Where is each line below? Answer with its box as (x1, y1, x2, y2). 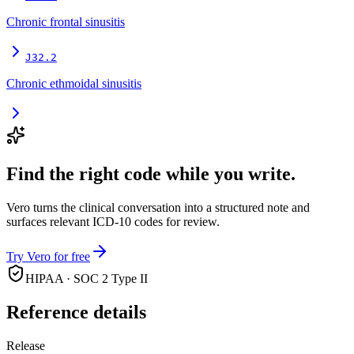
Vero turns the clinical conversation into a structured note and (6, 201, 310, 215)
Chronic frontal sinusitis (6, 15, 125, 29)
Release (6, 339, 45, 352)
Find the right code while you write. (6, 164, 296, 185)
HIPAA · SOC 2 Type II (25, 272, 148, 286)
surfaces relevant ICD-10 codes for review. (6, 215, 220, 229)
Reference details (6, 302, 146, 323)
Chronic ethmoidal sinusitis (6, 77, 141, 91)
